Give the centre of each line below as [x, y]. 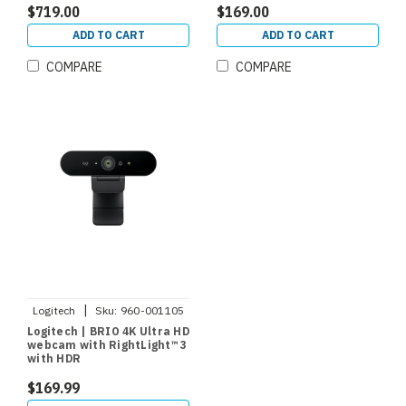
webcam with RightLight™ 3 [107, 345]
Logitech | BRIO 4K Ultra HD [108, 332]
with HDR [54, 359]
